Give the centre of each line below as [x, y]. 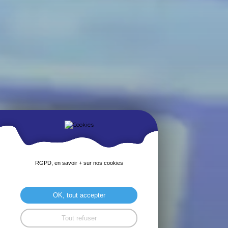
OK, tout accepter [79, 195]
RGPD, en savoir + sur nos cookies [79, 163]
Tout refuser [79, 218]
